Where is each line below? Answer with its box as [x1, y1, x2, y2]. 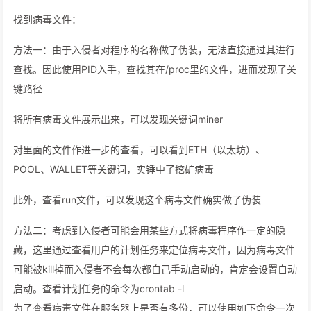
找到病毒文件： [13, 13, 81, 26]
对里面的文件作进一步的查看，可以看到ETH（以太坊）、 [13, 144, 265, 156]
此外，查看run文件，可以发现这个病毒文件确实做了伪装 [13, 194, 261, 206]
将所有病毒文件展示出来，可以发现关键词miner [13, 113, 223, 126]
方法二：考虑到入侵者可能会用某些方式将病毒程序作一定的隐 [13, 224, 285, 237]
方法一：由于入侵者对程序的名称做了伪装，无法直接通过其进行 [13, 44, 295, 56]
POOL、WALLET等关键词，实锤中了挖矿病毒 [13, 163, 214, 176]
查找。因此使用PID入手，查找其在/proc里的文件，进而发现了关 [13, 63, 296, 76]
